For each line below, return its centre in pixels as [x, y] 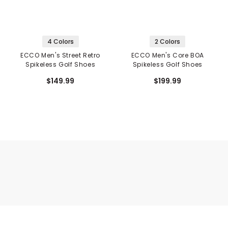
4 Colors [60, 41]
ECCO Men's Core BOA [167, 55]
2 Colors [168, 41]
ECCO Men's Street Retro [61, 55]
